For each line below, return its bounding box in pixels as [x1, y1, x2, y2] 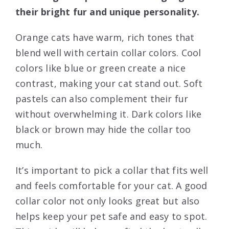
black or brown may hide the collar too [15, 123, 191, 136]
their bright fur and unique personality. [15, 6, 200, 18]
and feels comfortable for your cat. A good [15, 179, 208, 192]
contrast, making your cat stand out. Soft [15, 77, 203, 90]
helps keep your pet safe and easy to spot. [15, 210, 208, 223]
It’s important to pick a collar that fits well [15, 164, 209, 177]
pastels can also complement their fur [15, 93, 189, 105]
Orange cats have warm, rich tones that [15, 31, 195, 44]
